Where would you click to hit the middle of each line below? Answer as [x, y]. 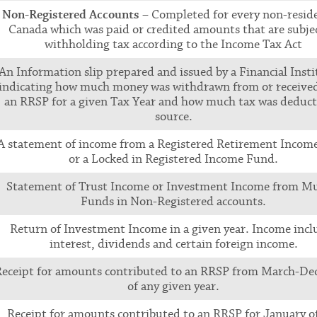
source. [173, 116]
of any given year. [173, 286]
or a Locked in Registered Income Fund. [173, 159]
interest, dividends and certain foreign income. [173, 244]
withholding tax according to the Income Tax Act [173, 44]
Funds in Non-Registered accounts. [173, 201]
